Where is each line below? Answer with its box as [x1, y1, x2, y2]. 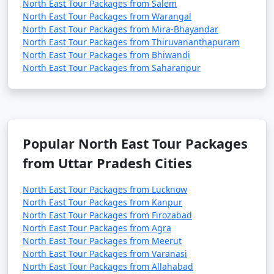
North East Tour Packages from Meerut [23, 235, 182, 246]
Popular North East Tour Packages [23, 135, 248, 152]
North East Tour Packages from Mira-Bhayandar [23, 23, 218, 35]
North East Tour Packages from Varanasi [23, 248, 187, 259]
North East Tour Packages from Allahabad [23, 261, 193, 272]
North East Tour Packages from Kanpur [23, 196, 182, 208]
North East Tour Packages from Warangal [23, 10, 191, 22]
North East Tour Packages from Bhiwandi [23, 49, 190, 61]
